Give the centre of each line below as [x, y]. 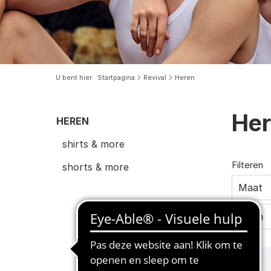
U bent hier [74, 77]
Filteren [247, 165]
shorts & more [96, 167]
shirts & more [93, 144]
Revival [155, 77]
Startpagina [116, 77]
